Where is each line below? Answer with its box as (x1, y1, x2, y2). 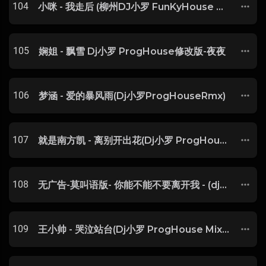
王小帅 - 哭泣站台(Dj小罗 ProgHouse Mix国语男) (222, 223, 229, 235)
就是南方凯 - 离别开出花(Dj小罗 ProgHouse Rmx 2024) (220, 134, 227, 146)
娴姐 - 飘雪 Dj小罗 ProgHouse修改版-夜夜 (39, 45, 226, 57)
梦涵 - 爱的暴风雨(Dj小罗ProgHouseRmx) (39, 90, 226, 102)
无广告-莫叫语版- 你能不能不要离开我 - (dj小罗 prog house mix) (220, 179, 227, 191)
